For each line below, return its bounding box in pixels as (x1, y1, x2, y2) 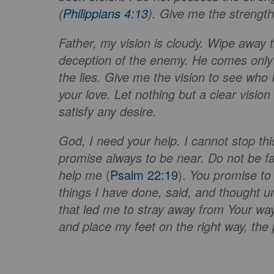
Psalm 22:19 (110, 166, 178, 184)
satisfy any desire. (59, 102, 157, 120)
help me (59, 166, 102, 184)
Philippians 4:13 (63, 4, 148, 23)
